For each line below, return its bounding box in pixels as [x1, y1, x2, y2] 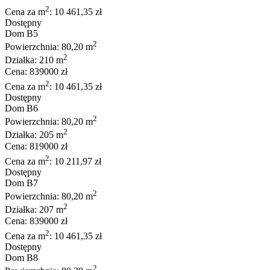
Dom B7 [5, 178, 38, 189]
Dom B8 [5, 253, 38, 263]
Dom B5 [5, 28, 38, 39]
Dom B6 [5, 103, 38, 114]
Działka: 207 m [5, 204, 63, 215]
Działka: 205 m [5, 130, 63, 140]
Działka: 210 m [5, 55, 63, 66]
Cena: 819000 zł [5, 140, 67, 151]
